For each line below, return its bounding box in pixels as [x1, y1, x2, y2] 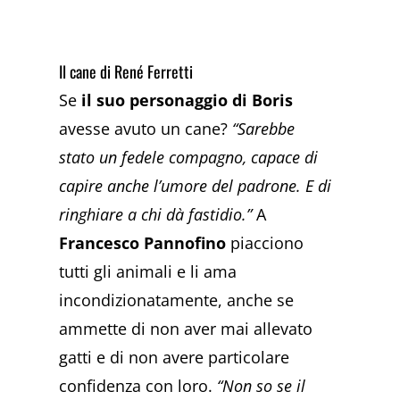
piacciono [226, 231, 304, 254]
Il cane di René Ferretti [59, 59, 194, 83]
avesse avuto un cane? [59, 117, 233, 139]
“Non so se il [217, 374, 306, 396]
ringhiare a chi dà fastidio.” [59, 203, 253, 225]
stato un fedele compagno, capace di [59, 146, 319, 168]
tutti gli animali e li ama [59, 260, 237, 282]
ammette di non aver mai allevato [59, 317, 313, 339]
